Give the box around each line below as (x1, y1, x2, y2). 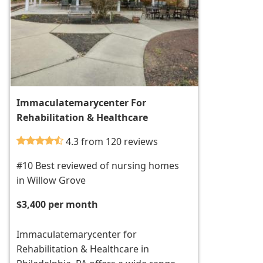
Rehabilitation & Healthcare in (16, 242, 150, 256)
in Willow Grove (16, 174, 86, 187)
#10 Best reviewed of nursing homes (16, 159, 180, 173)
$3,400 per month (16, 198, 99, 211)
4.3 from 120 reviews (66, 135, 159, 149)
